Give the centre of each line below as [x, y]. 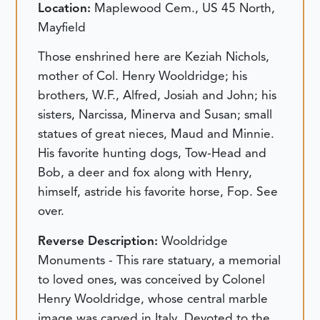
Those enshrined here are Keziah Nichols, [154, 57]
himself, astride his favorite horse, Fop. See [158, 192]
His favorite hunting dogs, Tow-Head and [152, 153]
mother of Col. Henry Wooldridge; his [143, 76]
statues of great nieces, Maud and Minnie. [156, 134]
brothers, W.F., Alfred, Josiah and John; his [157, 95]
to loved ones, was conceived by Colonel [152, 279]
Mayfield [62, 27]
